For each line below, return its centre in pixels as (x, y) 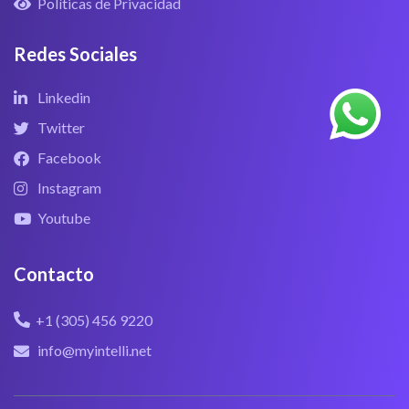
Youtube (64, 218)
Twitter (62, 128)
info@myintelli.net (95, 351)
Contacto (54, 274)
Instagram (70, 188)
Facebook (70, 158)
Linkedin (64, 98)
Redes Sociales (75, 54)
